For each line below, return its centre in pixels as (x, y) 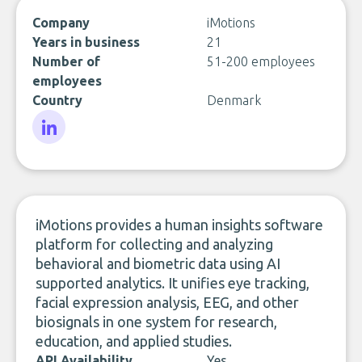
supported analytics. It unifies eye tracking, (173, 283)
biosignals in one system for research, (156, 322)
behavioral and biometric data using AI (158, 263)
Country (57, 100)
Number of (66, 61)
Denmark (234, 100)
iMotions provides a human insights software (179, 225)
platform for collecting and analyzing (154, 244)
